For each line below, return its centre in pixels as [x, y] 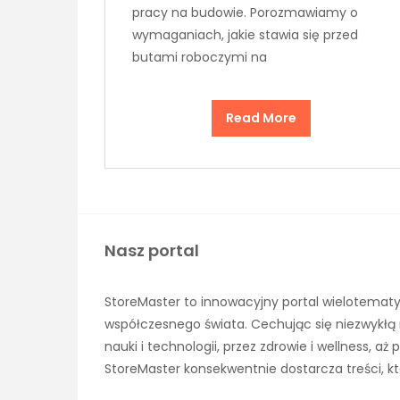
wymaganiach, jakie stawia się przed [245, 34]
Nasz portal [152, 250]
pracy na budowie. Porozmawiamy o [245, 12]
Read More [261, 117]
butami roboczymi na [200, 57]
